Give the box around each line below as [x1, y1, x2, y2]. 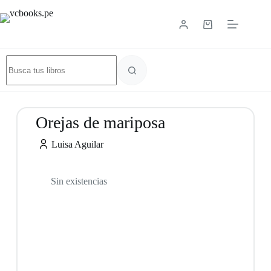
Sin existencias [50, 176, 107, 186]
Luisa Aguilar [51, 139, 104, 149]
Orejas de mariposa [35, 113, 165, 132]
